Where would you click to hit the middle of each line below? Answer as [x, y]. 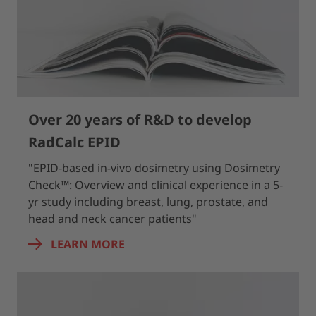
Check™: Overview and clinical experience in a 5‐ [156, 185]
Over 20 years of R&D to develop [140, 120]
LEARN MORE [88, 244]
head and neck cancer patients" [113, 219]
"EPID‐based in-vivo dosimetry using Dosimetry [154, 168]
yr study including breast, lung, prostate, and [148, 202]
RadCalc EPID [74, 142]
